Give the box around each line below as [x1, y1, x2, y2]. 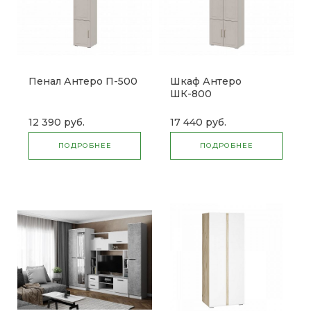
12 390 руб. [28, 116, 85, 129]
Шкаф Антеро [170, 75, 242, 88]
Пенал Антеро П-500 [28, 75, 137, 88]
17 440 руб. [170, 116, 226, 129]
